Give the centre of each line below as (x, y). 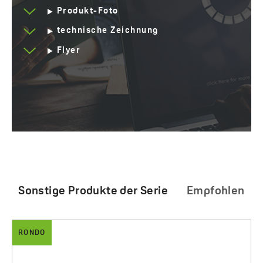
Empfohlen (216, 191)
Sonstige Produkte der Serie (93, 191)
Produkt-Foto (87, 11)
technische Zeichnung (107, 31)
